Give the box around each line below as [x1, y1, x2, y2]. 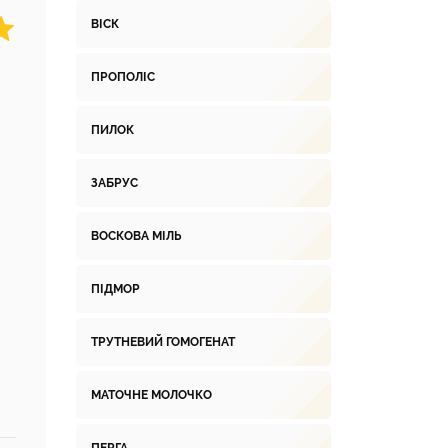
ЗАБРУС [91, 176, 138, 190]
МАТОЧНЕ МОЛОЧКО [91, 388, 212, 402]
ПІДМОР [91, 282, 140, 296]
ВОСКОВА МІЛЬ [91, 229, 181, 243]
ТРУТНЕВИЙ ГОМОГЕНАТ [91, 335, 235, 349]
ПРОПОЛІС [91, 70, 155, 84]
